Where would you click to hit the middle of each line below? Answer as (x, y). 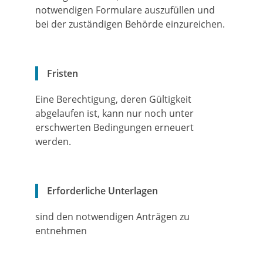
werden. (53, 141)
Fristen (63, 73)
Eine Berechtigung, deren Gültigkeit (113, 99)
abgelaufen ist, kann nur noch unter (114, 113)
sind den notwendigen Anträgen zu (112, 217)
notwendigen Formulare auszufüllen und (125, 10)
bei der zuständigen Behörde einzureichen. (130, 24)
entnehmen (61, 231)
